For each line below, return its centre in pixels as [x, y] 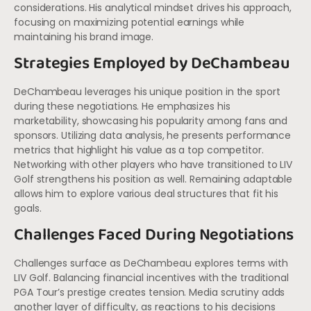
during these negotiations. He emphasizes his [122, 106]
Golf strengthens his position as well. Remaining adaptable [153, 179]
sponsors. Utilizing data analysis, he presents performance [153, 135]
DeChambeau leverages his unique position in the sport [147, 91]
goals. [28, 208]
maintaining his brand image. [84, 36]
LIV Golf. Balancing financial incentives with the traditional [151, 278]
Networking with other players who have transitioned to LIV [153, 164]
